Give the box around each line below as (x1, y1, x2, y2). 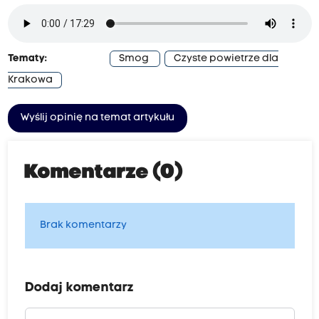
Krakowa (7, 74, 53, 85)
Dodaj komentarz (24, 281, 134, 295)
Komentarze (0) (24, 162, 183, 183)
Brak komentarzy (39, 219, 127, 231)
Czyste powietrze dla (173, 53, 278, 64)
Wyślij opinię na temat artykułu (20, 112, 174, 123)
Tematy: (7, 53, 47, 64)
